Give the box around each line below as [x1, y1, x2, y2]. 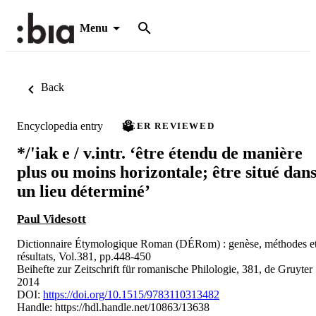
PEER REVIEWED [122, 121, 215, 131]
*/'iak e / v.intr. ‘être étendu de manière [17, 143, 303, 162]
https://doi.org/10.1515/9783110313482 [43, 288, 219, 300]
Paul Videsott [17, 212, 86, 226]
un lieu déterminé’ [17, 181, 150, 200]
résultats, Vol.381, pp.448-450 [17, 250, 151, 262]
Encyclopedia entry [17, 119, 103, 132]
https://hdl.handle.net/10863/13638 [55, 300, 209, 313]
